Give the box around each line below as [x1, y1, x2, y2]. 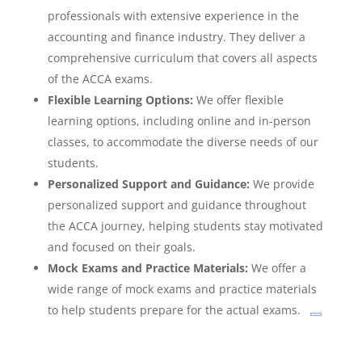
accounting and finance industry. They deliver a [47, 28, 305, 44]
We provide [249, 175, 314, 192]
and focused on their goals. [47, 238, 196, 255]
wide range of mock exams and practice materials [47, 280, 317, 297]
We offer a [247, 259, 306, 276]
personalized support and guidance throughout [47, 196, 306, 213]
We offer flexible [192, 91, 284, 107]
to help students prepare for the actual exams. [47, 301, 301, 318]
